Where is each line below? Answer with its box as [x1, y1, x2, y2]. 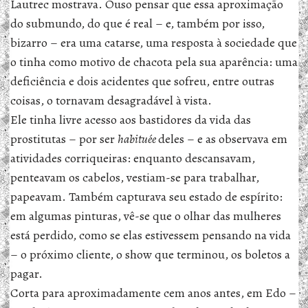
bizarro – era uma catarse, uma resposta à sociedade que [10, 34, 297, 51]
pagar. [10, 265, 43, 282]
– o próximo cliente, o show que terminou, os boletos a [10, 246, 290, 263]
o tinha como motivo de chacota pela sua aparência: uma [10, 54, 298, 70]
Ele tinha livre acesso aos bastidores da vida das [10, 111, 251, 128]
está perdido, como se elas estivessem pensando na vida [10, 227, 291, 243]
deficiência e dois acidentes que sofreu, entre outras [10, 73, 274, 89]
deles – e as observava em [158, 131, 287, 147]
